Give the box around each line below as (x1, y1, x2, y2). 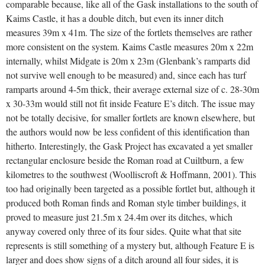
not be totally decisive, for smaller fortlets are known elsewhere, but (6, 111, 255, 124)
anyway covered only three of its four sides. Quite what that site (6, 225, 241, 238)
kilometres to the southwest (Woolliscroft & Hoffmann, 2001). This (6, 168, 256, 181)
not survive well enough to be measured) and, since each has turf (6, 69, 246, 82)
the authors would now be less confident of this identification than (6, 125, 250, 138)
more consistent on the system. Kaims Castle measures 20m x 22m (6, 40, 253, 53)
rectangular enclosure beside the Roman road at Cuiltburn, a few (6, 154, 244, 167)
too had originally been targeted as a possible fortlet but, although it (6, 182, 255, 195)
